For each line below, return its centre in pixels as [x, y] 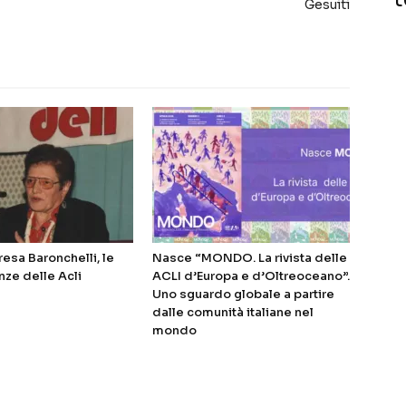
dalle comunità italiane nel [233, 313]
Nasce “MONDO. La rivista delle [250, 258]
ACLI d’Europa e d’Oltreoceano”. [251, 276]
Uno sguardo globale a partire [243, 295]
